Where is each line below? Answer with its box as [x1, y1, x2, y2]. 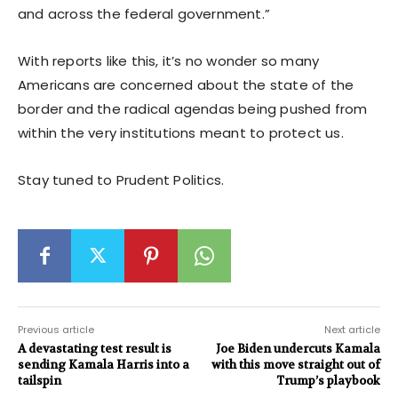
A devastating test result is [18, 340, 171, 356]
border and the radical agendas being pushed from [18, 99, 368, 118]
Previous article [18, 322, 94, 337]
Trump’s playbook [275, 372, 380, 388]
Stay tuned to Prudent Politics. [18, 170, 225, 189]
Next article [323, 322, 380, 337]
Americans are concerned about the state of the [18, 75, 354, 94]
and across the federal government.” [18, 4, 270, 23]
